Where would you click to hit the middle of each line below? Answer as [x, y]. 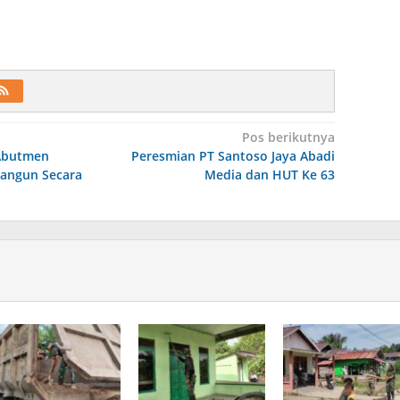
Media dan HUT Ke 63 [269, 175]
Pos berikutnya [288, 137]
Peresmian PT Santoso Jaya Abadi [233, 156]
